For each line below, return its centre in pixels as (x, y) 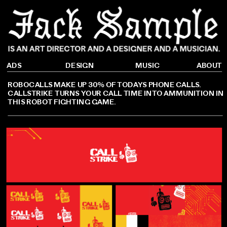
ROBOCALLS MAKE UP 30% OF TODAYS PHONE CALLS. (105, 84)
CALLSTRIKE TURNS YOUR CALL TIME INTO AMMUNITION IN (116, 93)
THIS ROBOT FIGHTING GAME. (62, 102)
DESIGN (79, 65)
